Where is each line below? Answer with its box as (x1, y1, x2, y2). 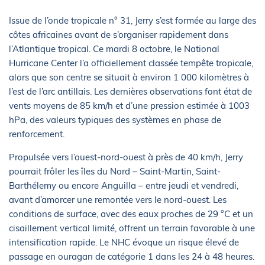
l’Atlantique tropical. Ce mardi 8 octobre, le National (9, 43, 219, 54)
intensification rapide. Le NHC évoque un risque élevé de (9, 236, 239, 248)
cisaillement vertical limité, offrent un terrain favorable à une (9, 222, 255, 234)
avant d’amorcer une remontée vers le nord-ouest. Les (9, 193, 227, 205)
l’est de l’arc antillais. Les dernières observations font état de (9, 85, 252, 97)
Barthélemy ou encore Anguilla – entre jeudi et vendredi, (9, 179, 238, 191)
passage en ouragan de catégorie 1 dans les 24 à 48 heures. (9, 250, 254, 262)
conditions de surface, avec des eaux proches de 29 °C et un (9, 208, 253, 219)
